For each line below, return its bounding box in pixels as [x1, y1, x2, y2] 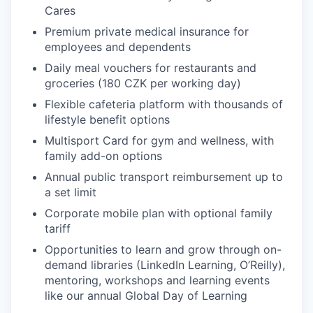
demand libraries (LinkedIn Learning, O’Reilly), [45, 258, 285, 272]
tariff [45, 221, 71, 235]
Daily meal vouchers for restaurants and [45, 61, 256, 75]
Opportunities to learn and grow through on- [45, 242, 282, 256]
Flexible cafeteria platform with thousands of [45, 97, 283, 111]
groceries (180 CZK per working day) [45, 76, 241, 90]
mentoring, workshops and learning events [45, 273, 270, 287]
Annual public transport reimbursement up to [45, 170, 283, 184]
